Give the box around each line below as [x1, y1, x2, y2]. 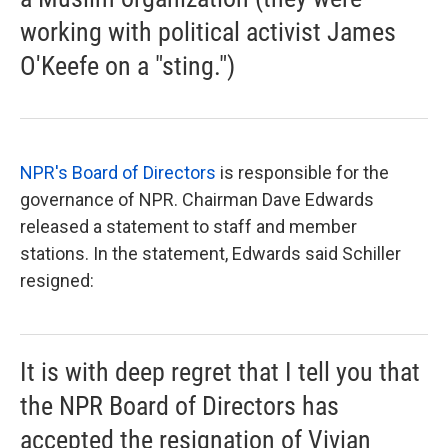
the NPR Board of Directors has [20, 391, 339, 421]
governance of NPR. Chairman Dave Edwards [20, 189, 374, 210]
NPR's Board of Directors [20, 162, 216, 183]
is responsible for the [216, 162, 389, 183]
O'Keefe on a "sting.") [20, 51, 235, 81]
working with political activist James [20, 17, 396, 47]
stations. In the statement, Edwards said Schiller [20, 243, 401, 264]
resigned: [20, 270, 94, 291]
